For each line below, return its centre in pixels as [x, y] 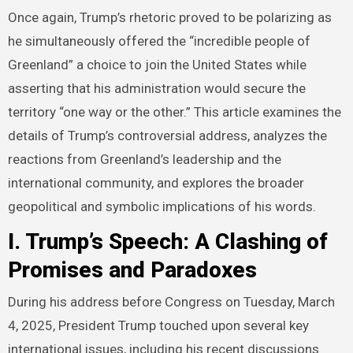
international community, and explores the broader [156, 182]
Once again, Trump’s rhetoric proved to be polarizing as [169, 17]
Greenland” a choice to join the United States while [157, 64]
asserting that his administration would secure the [156, 88]
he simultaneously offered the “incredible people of [159, 41]
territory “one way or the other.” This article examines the [174, 111]
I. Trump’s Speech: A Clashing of [167, 242]
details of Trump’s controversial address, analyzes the [167, 135]
